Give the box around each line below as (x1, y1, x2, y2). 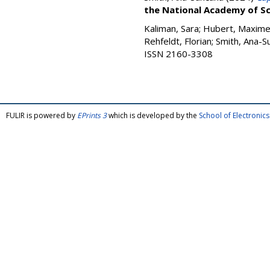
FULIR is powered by (6, 110, 77, 121)
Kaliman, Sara (144, 22, 199, 34)
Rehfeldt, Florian (144, 35, 212, 47)
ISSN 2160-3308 (144, 48, 213, 60)
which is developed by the (107, 110, 199, 121)
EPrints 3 (77, 110, 107, 121)
